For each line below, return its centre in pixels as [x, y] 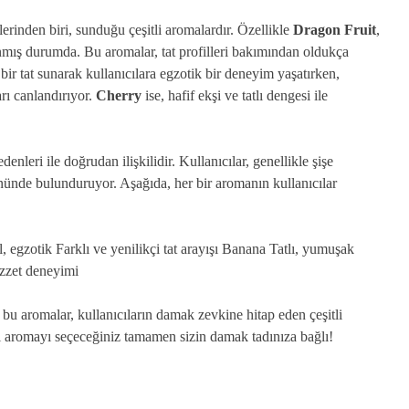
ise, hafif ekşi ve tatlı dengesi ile [235, 95]
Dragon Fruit [335, 30]
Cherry [119, 95]
